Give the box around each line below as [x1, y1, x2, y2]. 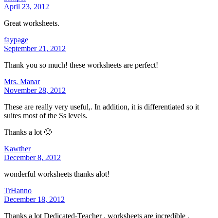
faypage [4, 35, 28, 44]
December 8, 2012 [4, 153, 61, 162]
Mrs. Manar [4, 77, 40, 86]
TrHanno [4, 186, 32, 195]
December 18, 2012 [4, 195, 65, 203]
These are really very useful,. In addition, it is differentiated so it [4, 102, 199, 111]
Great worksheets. [4, 18, 59, 27]
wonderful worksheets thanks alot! [4, 169, 109, 178]
